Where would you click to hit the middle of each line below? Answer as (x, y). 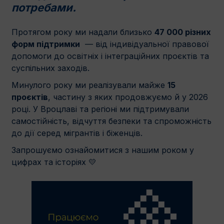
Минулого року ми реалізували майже (89, 85)
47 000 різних (183, 32)
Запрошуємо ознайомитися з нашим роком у (103, 150)
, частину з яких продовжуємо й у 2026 (128, 97)
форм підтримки (46, 44)
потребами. (44, 7)
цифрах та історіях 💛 (54, 162)
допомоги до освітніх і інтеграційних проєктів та (110, 56)
